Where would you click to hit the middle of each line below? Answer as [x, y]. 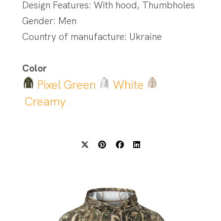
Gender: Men [49, 21]
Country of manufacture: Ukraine [92, 37]
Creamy [45, 102]
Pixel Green [66, 85]
